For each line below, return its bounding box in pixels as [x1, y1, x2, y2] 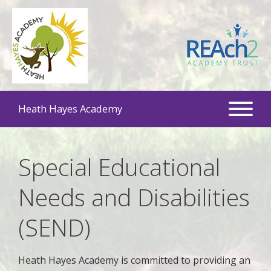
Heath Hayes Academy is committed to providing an [18, 253, 250, 267]
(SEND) [18, 211, 91, 243]
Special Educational [18, 151, 220, 183]
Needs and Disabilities [18, 181, 250, 213]
